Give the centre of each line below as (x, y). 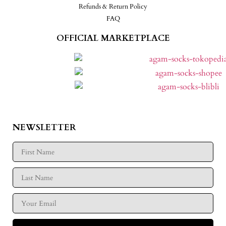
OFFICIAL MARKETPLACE (113, 38)
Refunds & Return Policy (113, 6)
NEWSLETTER (44, 128)
